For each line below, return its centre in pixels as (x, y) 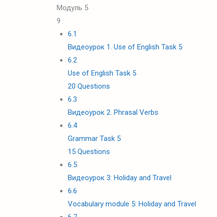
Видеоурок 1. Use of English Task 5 (125, 47)
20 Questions (89, 86)
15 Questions (89, 152)
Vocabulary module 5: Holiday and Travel (132, 204)
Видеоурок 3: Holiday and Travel (119, 178)
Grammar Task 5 (94, 139)
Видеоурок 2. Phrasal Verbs (113, 112)
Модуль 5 (72, 8)
